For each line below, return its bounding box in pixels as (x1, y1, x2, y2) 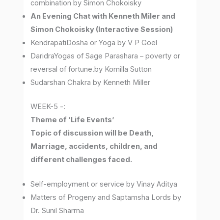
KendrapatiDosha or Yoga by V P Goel (30, 38, 158, 48)
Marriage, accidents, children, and (30, 142, 158, 151)
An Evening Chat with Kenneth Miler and (30, 12, 176, 21)
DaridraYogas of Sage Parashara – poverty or (30, 52, 181, 61)
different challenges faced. (30, 155, 133, 165)
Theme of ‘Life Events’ (30, 115, 115, 125)
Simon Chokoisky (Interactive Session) (30, 25, 173, 34)
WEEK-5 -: (30, 102, 66, 111)
